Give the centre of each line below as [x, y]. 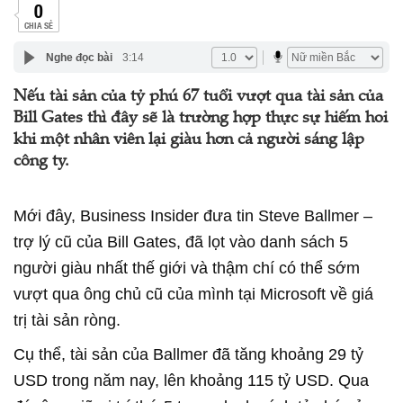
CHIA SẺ [38, 25]
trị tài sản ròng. [67, 320]
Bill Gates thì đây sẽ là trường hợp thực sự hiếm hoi [201, 119]
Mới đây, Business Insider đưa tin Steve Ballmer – [193, 216]
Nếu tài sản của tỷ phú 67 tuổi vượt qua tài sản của [198, 97]
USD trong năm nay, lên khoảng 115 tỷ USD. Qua [191, 381]
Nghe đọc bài [79, 57]
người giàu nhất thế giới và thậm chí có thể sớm [187, 268]
